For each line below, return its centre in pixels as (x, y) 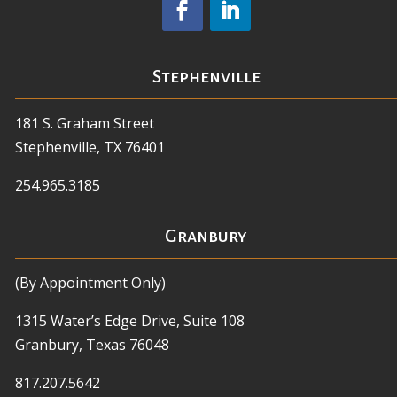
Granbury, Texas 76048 (92, 345)
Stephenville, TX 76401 (90, 148)
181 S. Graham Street (85, 124)
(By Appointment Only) (90, 283)
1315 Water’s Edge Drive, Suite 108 (130, 321)
